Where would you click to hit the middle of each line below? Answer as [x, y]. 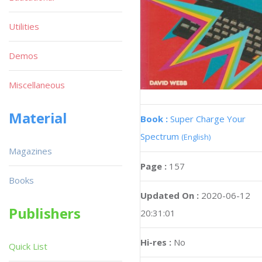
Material [38, 118]
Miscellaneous [37, 85]
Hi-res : [156, 242]
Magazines [30, 151]
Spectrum [161, 137]
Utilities [24, 26]
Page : [155, 166]
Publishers [45, 213]
